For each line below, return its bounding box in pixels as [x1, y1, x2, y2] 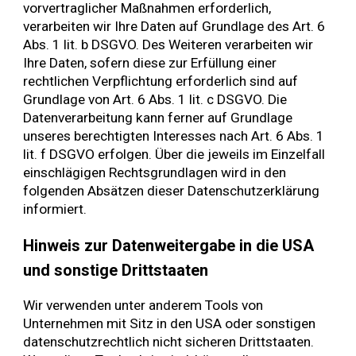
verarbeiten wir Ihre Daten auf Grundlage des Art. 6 [23, 17, 326, 34]
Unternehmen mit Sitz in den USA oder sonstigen [23, 315, 316, 331]
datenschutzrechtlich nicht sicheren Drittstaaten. [23, 333, 315, 350]
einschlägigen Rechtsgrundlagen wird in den [23, 164, 287, 180]
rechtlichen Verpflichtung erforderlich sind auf [23, 72, 299, 89]
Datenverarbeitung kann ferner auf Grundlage [23, 109, 293, 126]
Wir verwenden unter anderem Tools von [23, 296, 264, 313]
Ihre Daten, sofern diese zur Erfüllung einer [23, 54, 277, 71]
